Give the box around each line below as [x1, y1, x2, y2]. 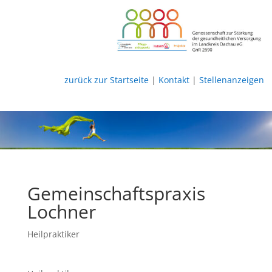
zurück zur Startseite [64, 73, 149, 86]
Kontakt [158, 73, 189, 86]
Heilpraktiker [27, 228, 80, 240]
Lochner [27, 199, 96, 224]
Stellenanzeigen [199, 73, 264, 86]
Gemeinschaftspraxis [27, 180, 205, 206]
